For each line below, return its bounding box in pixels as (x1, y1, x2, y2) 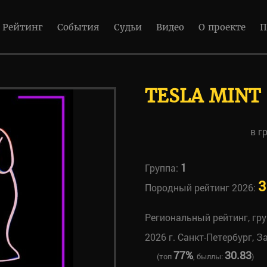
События (57, 21, 100, 33)
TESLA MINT (144, 85, 260, 107)
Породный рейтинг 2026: (144, 181, 258, 194)
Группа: (144, 162, 181, 174)
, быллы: (193, 251, 225, 262)
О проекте (198, 21, 246, 33)
